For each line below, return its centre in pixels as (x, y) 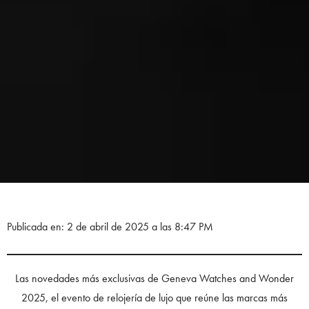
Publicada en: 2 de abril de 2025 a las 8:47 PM (110, 226)
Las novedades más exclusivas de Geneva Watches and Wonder (154, 278)
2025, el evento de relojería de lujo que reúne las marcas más (154, 297)
